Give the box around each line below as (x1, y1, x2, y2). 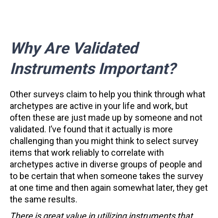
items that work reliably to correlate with (10, 147, 164, 158)
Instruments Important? (10, 59, 176, 78)
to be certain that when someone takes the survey (10, 171, 203, 181)
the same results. (10, 194, 77, 204)
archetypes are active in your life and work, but (10, 101, 188, 111)
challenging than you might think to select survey (10, 136, 199, 146)
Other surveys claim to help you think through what (10, 89, 205, 99)
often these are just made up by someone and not (10, 112, 202, 123)
